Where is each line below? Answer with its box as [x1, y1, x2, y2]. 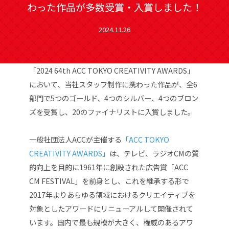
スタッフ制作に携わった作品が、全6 [78, 78, 197, 89]
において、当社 [29, 78, 79, 89]
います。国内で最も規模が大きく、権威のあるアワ [29, 216, 193, 227]
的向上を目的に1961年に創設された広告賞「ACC [29, 161, 188, 172]
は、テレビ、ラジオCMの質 [109, 147, 199, 158]
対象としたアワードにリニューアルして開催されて [29, 202, 193, 214]
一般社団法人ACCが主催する [29, 133, 122, 145]
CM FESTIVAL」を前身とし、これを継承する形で [29, 175, 189, 186]
